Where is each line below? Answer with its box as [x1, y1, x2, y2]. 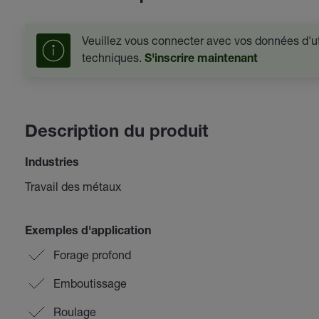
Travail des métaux [24, 179, 121, 193]
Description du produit [24, 125, 208, 142]
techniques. [81, 51, 145, 64]
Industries [24, 158, 79, 169]
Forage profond [53, 248, 131, 261]
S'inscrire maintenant [144, 54, 258, 66]
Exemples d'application [24, 226, 151, 238]
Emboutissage [53, 276, 127, 290]
